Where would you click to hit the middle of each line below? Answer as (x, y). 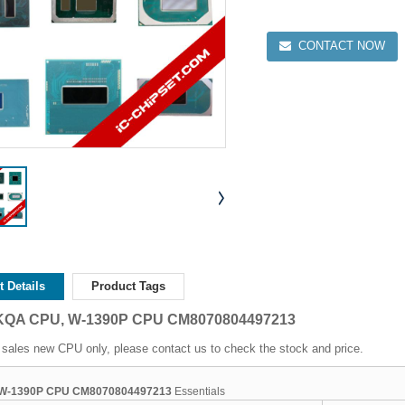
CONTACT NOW (342, 46)
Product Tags (128, 286)
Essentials (198, 391)
